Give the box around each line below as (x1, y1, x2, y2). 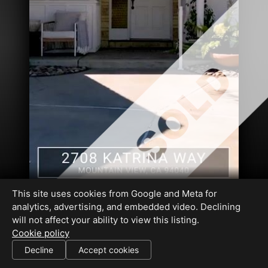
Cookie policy (12, 227, 69, 239)
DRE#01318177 (69, 232, 81, 244)
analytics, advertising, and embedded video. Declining (12, 201, 240, 212)
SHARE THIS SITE (4, 249, 72, 259)
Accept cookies (78, 245, 139, 255)
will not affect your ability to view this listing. (12, 214, 199, 226)
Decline (25, 245, 53, 255)
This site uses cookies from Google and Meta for (12, 188, 217, 199)
